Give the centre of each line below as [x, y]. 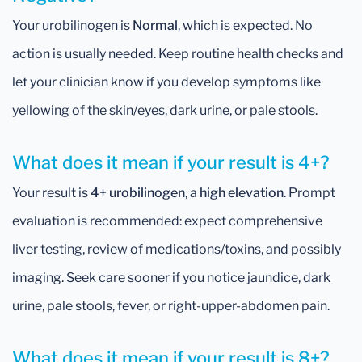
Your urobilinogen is [72, 25]
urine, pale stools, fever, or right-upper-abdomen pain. [171, 306]
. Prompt [309, 193]
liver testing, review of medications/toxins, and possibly [177, 249]
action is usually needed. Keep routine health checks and [178, 54]
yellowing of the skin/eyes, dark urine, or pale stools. [165, 110]
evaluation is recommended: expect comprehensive [167, 221]
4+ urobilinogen [138, 193]
